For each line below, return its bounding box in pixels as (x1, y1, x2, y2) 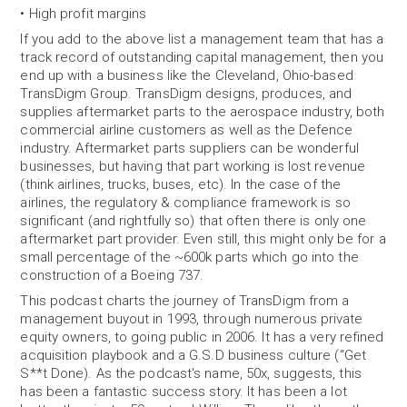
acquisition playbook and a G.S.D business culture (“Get (20, 347, 366, 363)
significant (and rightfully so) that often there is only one (20, 213, 367, 229)
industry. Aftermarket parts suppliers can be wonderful (20, 140, 359, 156)
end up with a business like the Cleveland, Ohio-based (20, 67, 353, 84)
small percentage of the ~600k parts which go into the (20, 249, 359, 265)
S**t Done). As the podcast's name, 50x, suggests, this (20, 365, 362, 382)
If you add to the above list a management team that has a (20, 31, 384, 47)
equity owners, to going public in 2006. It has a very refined (20, 329, 384, 345)
